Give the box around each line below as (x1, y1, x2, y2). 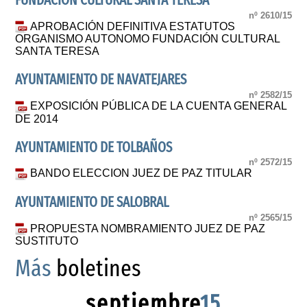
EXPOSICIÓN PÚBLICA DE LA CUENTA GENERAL (30, 99, 287, 112)
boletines (51, 254, 142, 283)
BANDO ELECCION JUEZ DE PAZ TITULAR (30, 167, 253, 180)
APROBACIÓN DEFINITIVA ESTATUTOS (30, 20, 236, 32)
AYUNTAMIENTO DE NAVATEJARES (15, 71, 187, 89)
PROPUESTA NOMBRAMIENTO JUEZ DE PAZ (30, 222, 266, 234)
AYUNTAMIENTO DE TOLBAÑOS (15, 138, 173, 156)
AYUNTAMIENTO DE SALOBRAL (15, 194, 169, 212)
